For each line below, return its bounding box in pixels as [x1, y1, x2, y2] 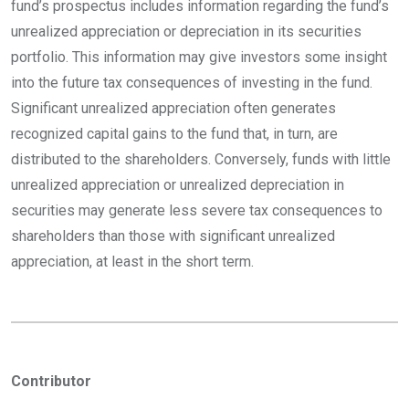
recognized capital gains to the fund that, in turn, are [11, 124, 338, 142]
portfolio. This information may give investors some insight [11, 47, 387, 66]
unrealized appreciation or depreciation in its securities [11, 22, 362, 40]
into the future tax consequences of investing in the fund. [11, 73, 372, 91]
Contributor [11, 372, 91, 390]
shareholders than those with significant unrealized [11, 226, 335, 245]
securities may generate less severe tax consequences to [11, 201, 383, 219]
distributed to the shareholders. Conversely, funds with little [11, 150, 391, 168]
